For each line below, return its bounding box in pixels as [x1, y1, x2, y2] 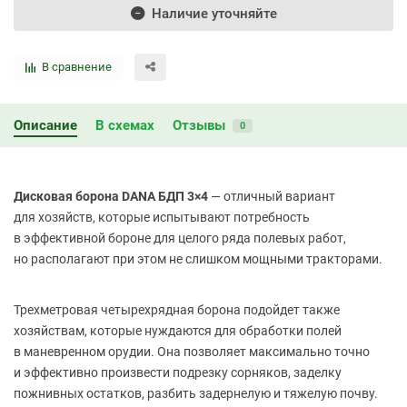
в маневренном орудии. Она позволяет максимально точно [14, 344, 370, 360]
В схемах [95, 117, 154, 134]
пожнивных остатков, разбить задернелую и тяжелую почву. [14, 386, 378, 402]
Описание [14, 117, 77, 134]
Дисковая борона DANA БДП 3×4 [14, 189, 208, 204]
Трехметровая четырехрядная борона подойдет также [14, 303, 340, 318]
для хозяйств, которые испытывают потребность [14, 210, 310, 225]
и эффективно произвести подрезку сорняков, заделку [14, 365, 342, 381]
